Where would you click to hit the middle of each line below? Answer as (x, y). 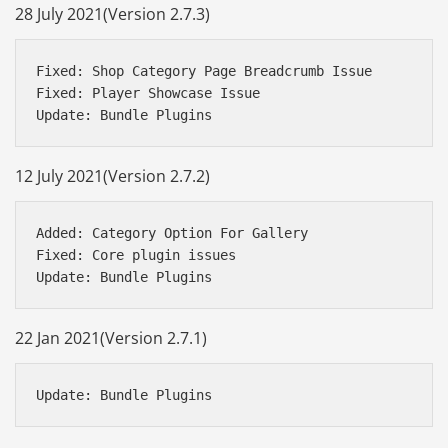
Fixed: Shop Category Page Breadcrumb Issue (204, 70)
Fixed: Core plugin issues (136, 254)
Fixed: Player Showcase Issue (148, 92)
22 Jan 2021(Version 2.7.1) (111, 338)
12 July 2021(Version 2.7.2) (112, 175)
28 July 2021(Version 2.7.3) (112, 13)
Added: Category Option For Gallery (172, 232)
